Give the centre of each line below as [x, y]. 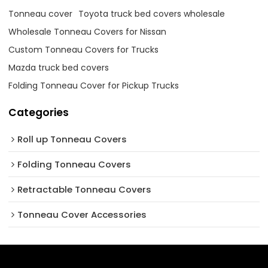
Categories [39, 113]
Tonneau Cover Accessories [82, 214]
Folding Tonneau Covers [74, 164]
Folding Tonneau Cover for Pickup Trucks [94, 86]
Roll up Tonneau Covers [72, 139]
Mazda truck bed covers [59, 68]
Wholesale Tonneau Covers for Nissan [88, 32]
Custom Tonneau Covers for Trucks [84, 50]
